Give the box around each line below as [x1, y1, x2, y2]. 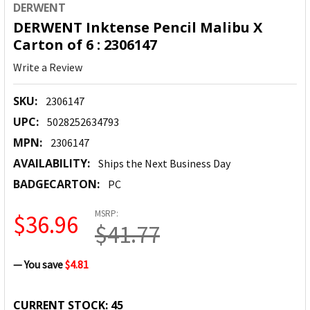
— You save [13, 257, 63, 272]
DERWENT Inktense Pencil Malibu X [13, 18, 262, 37]
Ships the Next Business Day [98, 156, 230, 171]
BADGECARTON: [13, 176, 100, 192]
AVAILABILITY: [13, 156, 90, 172]
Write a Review [13, 60, 82, 75]
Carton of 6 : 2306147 [13, 35, 157, 55]
